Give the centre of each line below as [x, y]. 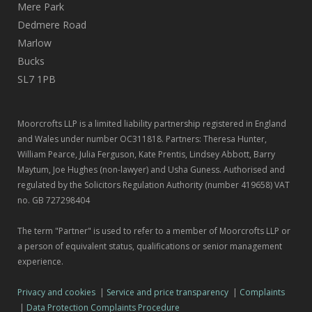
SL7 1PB [37, 79]
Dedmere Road [52, 24]
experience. [40, 261]
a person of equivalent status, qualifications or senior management [150, 246]
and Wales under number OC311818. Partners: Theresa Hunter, [142, 139]
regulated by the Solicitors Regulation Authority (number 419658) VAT [154, 185]
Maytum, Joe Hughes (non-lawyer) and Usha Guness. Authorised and [151, 169]
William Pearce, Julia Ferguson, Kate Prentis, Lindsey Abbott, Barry [146, 154]
